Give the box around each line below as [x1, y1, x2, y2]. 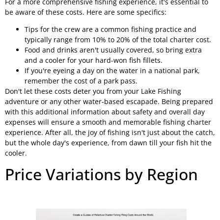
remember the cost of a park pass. [25, 76, 137, 85]
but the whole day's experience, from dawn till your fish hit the [5, 137, 212, 147]
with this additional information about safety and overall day [5, 107, 205, 116]
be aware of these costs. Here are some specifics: [5, 7, 166, 17]
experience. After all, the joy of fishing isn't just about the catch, [5, 127, 215, 137]
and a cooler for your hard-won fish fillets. [25, 55, 163, 65]
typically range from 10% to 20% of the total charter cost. [25, 34, 211, 44]
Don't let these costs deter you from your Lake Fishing [5, 86, 181, 96]
